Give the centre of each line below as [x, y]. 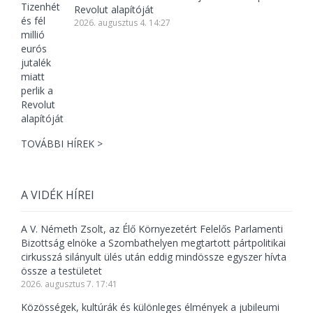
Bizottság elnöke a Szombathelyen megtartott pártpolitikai [153, 243]
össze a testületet [61, 271]
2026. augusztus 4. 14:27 [122, 23]
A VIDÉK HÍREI [58, 195]
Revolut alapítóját [114, 10]
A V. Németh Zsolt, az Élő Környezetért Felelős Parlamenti [152, 229]
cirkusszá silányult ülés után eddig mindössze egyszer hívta [154, 257]
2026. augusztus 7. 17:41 [69, 284]
